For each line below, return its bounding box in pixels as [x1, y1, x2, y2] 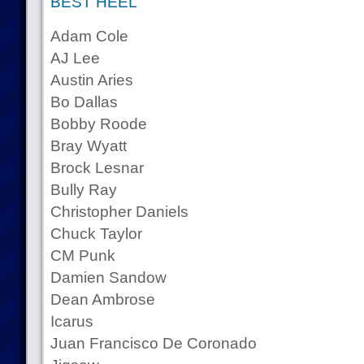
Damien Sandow [50, 269, 167, 286]
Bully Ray [50, 181, 117, 198]
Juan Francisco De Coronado [50, 335, 257, 352]
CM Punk [50, 247, 115, 264]
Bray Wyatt [50, 137, 127, 154]
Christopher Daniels [50, 203, 188, 220]
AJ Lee [50, 50, 100, 67]
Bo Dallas [50, 93, 118, 110]
